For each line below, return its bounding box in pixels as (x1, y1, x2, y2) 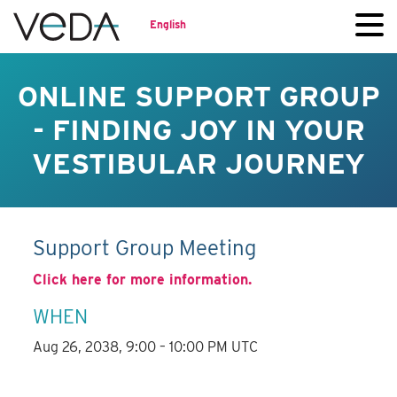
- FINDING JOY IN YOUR (32, 113, 365, 147)
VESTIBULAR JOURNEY (32, 146, 365, 181)
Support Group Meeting (33, 235, 257, 261)
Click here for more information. (33, 271, 253, 289)
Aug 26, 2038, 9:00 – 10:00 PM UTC (33, 339, 259, 356)
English (150, 17, 186, 31)
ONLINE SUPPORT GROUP (17, 79, 380, 113)
